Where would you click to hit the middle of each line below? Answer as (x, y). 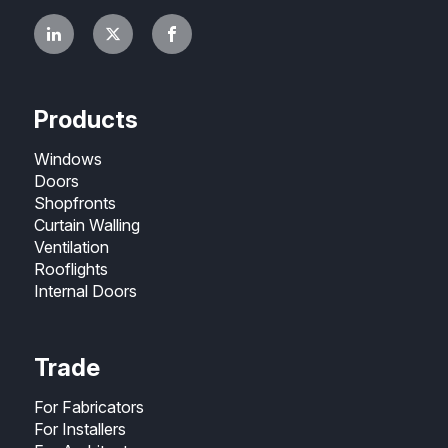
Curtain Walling (87, 224)
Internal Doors (86, 290)
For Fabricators (89, 406)
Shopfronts (75, 202)
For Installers (80, 428)
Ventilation (72, 246)
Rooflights (71, 268)
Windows (68, 158)
